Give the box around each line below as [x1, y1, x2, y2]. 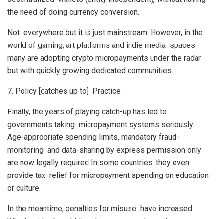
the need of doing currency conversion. [7, 7, 139, 17]
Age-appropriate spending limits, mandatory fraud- [7, 132, 179, 142]
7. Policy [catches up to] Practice [7, 87, 121, 96]
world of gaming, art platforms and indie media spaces [7, 41, 195, 50]
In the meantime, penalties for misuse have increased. [7, 204, 194, 213]
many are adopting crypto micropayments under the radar [7, 53, 201, 63]
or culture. [7, 183, 41, 193]
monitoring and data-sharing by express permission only [7, 145, 201, 154]
